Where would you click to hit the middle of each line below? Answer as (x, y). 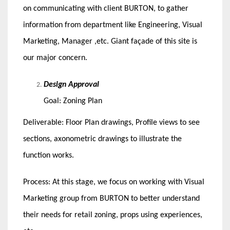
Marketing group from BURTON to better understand (111, 199)
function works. (49, 156)
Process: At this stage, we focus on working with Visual (114, 183)
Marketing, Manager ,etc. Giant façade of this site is (110, 42)
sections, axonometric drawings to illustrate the (102, 139)
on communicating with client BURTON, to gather (106, 9)
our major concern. (55, 58)
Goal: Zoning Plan (73, 101)
